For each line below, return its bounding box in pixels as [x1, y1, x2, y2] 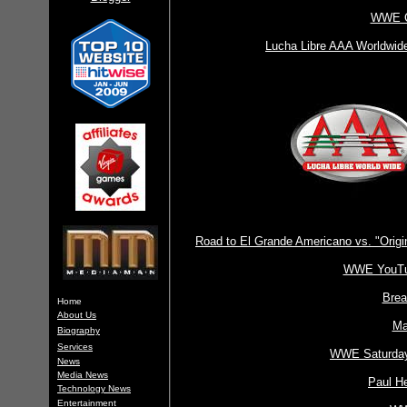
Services [57, 342, 93, 352]
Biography [57, 325, 100, 335]
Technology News [57, 383, 131, 393]
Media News [57, 370, 108, 380]
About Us [57, 310, 96, 320]
